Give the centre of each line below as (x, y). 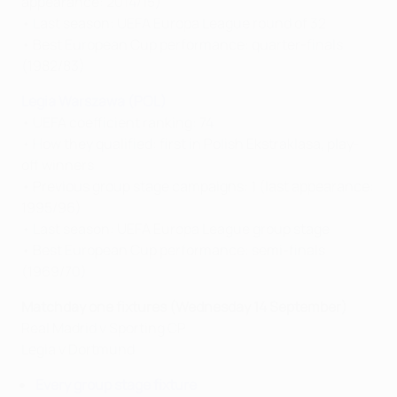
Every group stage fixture (116, 385)
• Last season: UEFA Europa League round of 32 (174, 23)
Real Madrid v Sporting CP (104, 328)
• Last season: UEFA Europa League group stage (175, 229)
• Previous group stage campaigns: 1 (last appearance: (198, 186)
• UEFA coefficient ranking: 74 (117, 122)
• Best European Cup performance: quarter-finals (182, 44)
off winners (58, 165)
